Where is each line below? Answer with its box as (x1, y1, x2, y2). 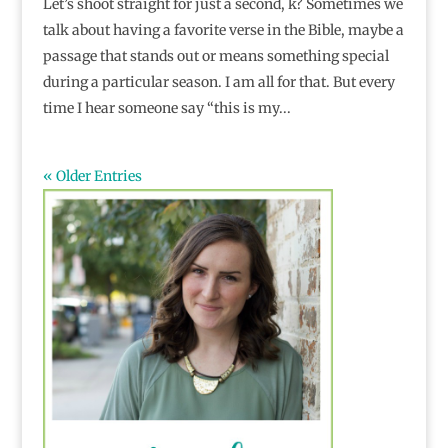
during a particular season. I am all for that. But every (42, 73, 395, 92)
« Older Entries (42, 167, 142, 186)
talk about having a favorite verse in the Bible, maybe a (42, 21, 404, 40)
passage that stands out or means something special (42, 47, 389, 66)
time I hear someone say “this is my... (42, 99, 291, 118)
